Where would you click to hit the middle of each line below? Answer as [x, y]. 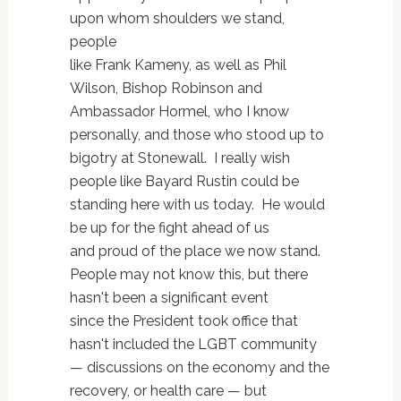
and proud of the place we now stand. [195, 251]
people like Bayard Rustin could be [184, 181]
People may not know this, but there [188, 274]
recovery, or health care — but [168, 390]
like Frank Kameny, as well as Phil [178, 64]
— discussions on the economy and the [199, 367]
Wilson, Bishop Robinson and [166, 88]
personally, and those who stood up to [196, 134]
